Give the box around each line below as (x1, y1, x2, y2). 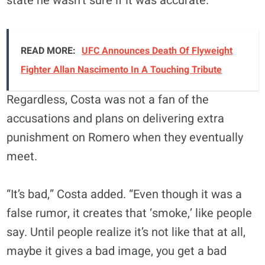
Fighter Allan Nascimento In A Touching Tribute (21, 62, 222, 77)
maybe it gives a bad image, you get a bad (7, 242, 227, 260)
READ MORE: (21, 43, 76, 58)
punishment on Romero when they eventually (7, 128, 244, 146)
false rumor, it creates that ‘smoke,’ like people (7, 204, 253, 222)
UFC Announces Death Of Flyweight (82, 43, 233, 58)
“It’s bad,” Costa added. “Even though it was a (7, 185, 243, 203)
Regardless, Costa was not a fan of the (7, 91, 209, 108)
